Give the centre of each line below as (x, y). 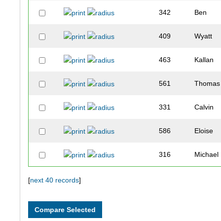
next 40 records (55, 180)
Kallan (204, 60)
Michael (207, 155)
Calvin (204, 107)
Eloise (204, 131)
